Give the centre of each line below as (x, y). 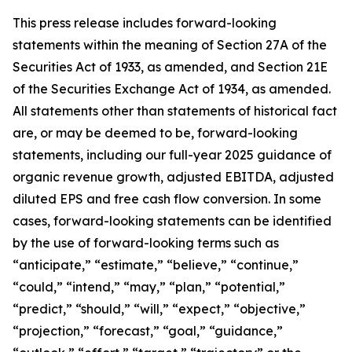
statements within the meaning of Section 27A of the (170, 45)
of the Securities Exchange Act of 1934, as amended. (172, 89)
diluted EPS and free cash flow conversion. (143, 199)
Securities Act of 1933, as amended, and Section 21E (170, 67)
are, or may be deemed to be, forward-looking (155, 133)
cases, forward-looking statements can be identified (172, 221)
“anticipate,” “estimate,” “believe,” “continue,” (156, 265)
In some (297, 199)
